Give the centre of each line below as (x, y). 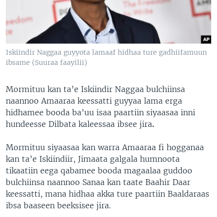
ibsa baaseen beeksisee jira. (58, 205)
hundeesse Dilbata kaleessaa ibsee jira (79, 124)
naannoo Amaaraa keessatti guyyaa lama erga (94, 101)
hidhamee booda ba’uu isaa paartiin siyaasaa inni (101, 112)
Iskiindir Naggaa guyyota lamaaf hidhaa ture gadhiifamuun (106, 52)
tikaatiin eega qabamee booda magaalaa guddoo (99, 170)
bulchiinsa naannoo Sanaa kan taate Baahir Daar (98, 182)
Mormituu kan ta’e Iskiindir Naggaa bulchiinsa (95, 89)
